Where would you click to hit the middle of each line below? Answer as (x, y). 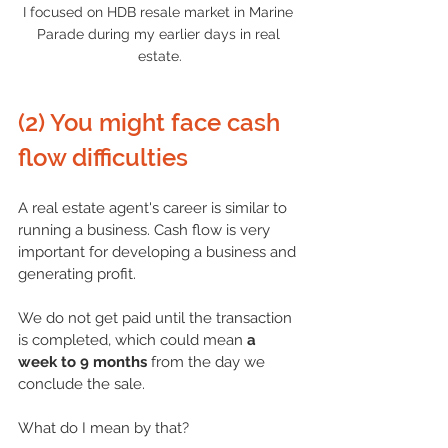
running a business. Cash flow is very (146, 229)
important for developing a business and (159, 251)
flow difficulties (103, 157)
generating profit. (77, 273)
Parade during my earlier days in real (160, 33)
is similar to (249, 207)
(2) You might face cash (152, 122)
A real (38, 207)
